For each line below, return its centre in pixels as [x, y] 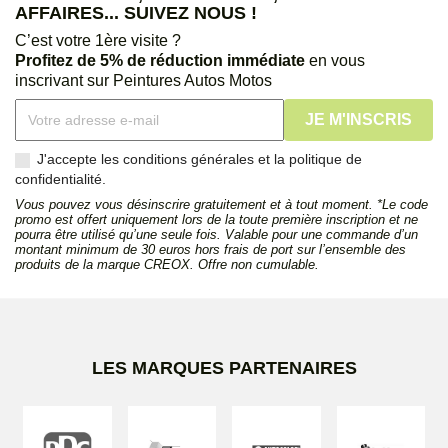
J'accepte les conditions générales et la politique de [199, 159]
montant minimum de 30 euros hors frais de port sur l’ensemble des [210, 250]
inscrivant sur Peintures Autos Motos [143, 81]
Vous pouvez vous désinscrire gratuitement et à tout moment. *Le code [221, 205]
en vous [335, 61]
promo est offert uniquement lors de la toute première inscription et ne [216, 220]
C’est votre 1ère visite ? [98, 41]
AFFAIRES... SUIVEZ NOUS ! [136, 13]
